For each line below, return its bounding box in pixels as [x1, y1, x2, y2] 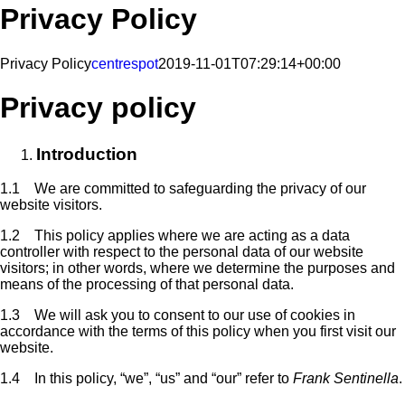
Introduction [36, 144, 137, 164]
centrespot [91, 55, 158, 71]
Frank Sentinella [293, 371, 399, 387]
